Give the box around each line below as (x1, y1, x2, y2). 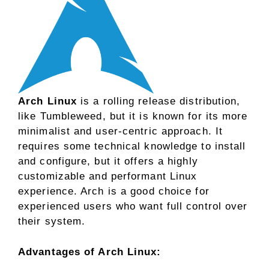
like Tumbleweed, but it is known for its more (18, 110, 248, 122)
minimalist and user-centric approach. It (18, 125, 223, 138)
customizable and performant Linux (18, 171, 198, 183)
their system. (18, 216, 86, 228)
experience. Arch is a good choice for (18, 186, 210, 198)
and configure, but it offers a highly (18, 156, 198, 168)
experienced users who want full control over (18, 201, 248, 213)
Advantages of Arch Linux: (18, 246, 162, 258)
